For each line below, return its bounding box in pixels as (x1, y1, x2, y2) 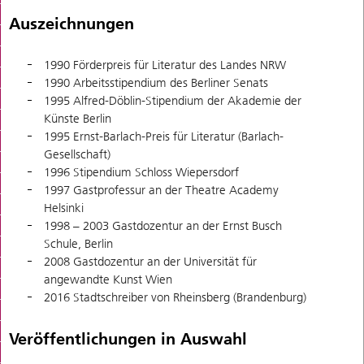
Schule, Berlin (44, 236, 113, 252)
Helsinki (44, 201, 84, 216)
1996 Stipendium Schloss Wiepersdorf (44, 165, 239, 180)
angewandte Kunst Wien (44, 272, 172, 288)
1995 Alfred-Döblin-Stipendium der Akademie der (44, 93, 301, 109)
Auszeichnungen (9, 13, 134, 33)
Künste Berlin (44, 111, 111, 127)
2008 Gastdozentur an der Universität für (44, 254, 257, 270)
